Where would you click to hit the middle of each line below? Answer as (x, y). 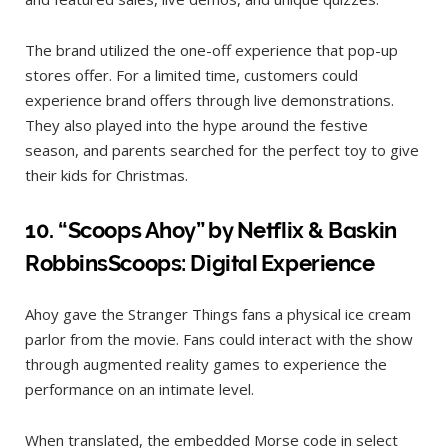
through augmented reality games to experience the (206, 363)
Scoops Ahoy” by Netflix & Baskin (232, 229)
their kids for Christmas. (106, 174)
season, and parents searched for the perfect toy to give (222, 149)
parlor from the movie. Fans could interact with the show (219, 338)
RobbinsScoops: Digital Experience (200, 262)
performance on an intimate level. (141, 388)
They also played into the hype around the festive (196, 124)
